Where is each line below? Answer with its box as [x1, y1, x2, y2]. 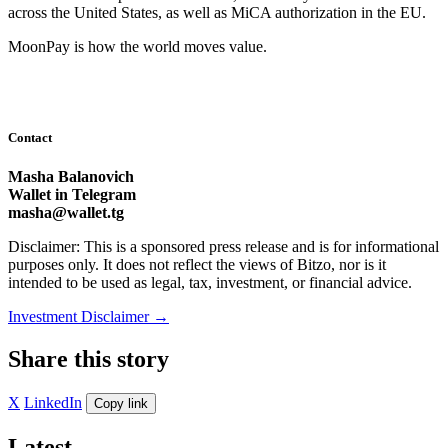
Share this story [8, 346, 169, 373]
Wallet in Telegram [8, 186, 136, 204]
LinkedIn [24, 393, 82, 411]
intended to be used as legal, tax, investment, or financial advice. [8, 274, 412, 292]
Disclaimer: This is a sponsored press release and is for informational [8, 238, 439, 256]
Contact [8, 129, 52, 145]
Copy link [94, 395, 148, 411]
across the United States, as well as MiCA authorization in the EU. [8, 3, 426, 21]
